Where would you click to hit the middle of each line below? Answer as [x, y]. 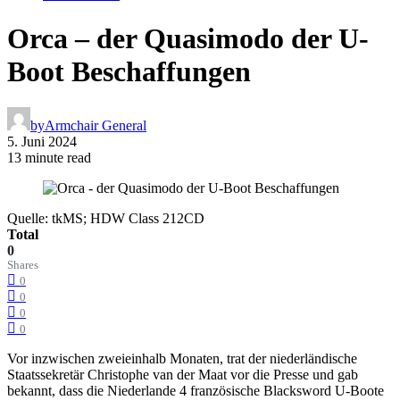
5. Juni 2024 [42, 141]
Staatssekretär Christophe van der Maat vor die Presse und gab [183, 374]
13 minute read [49, 157]
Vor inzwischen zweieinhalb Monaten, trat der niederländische [182, 358]
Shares [23, 265]
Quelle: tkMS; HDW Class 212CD [106, 218]
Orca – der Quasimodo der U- [188, 38]
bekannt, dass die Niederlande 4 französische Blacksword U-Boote [196, 390]
